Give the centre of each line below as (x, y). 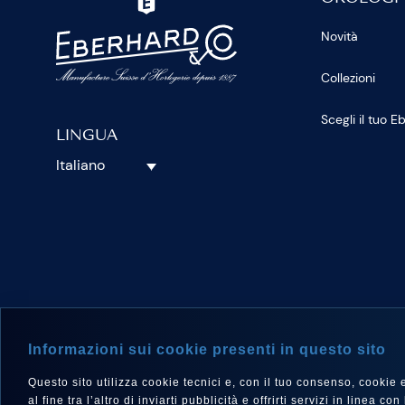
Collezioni (348, 77)
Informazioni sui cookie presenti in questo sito (207, 349)
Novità (340, 36)
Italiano (80, 165)
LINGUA (87, 137)
